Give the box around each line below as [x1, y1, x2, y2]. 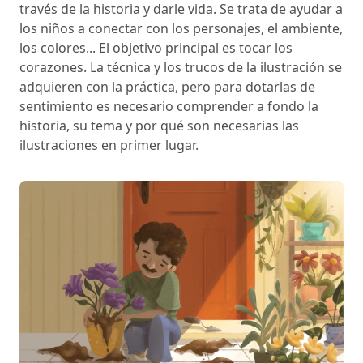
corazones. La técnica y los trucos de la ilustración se [19, 58, 342, 76]
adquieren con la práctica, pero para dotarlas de [19, 77, 315, 96]
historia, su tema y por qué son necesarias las [19, 116, 299, 135]
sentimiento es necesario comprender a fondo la [19, 96, 318, 115]
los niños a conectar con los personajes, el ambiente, [19, 19, 343, 37]
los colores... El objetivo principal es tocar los [19, 38, 293, 57]
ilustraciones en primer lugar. [19, 135, 199, 154]
